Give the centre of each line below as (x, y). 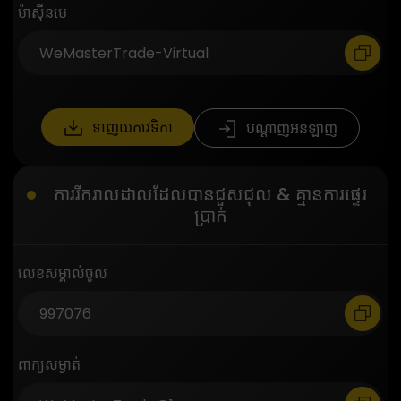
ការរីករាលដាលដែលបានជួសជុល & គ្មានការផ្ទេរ (210, 195)
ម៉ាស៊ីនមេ (43, 13)
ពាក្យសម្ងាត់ (49, 365)
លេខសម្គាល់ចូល (63, 274)
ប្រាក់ (210, 216)
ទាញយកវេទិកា (132, 128)
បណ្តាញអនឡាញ (292, 129)
